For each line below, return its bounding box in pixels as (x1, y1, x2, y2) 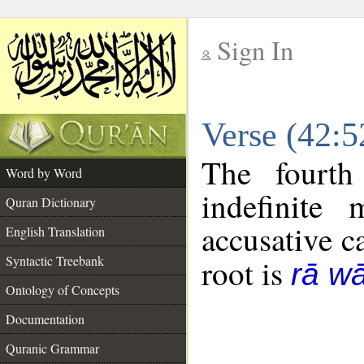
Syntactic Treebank (6, 252, 104, 269)
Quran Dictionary (6, 193, 96, 210)
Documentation (6, 310, 84, 327)
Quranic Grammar (6, 340, 99, 357)
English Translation (6, 223, 105, 240)
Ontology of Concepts (6, 281, 119, 298)
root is (201, 252, 291, 294)
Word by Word (6, 164, 82, 181)
